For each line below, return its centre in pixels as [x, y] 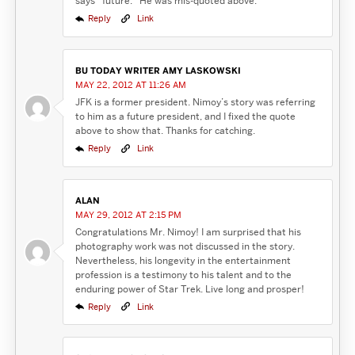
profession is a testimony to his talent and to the [183, 274]
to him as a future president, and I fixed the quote [185, 116]
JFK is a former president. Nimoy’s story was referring [195, 102]
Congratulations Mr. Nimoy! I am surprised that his [188, 231]
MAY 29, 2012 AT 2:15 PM [128, 215]
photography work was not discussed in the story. [185, 246]
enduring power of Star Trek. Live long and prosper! [189, 288]
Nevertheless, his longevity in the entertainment [183, 260]
